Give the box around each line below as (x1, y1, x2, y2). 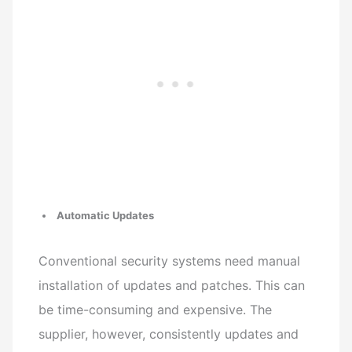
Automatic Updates (57, 208, 155, 222)
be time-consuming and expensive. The (38, 302, 273, 318)
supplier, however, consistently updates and (38, 326, 299, 343)
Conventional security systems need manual (38, 253, 301, 269)
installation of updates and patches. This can (38, 277, 306, 294)
